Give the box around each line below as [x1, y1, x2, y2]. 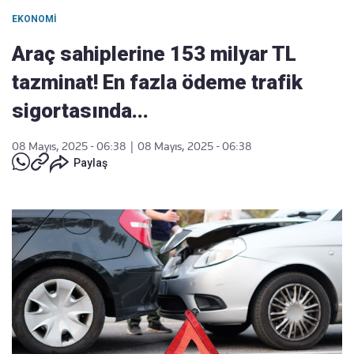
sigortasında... [12, 99, 149, 122]
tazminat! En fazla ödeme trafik [12, 70, 303, 94]
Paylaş [73, 156, 107, 169]
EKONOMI [12, 13, 57, 24]
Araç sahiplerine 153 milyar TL [12, 42, 296, 66]
